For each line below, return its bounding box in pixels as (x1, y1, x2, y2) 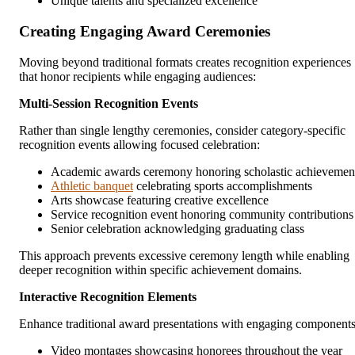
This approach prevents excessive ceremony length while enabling (19, 248, 349, 262)
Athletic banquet (51, 178, 133, 193)
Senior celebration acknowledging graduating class (51, 221, 304, 235)
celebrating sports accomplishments (133, 178, 312, 193)
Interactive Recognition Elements (19, 289, 197, 303)
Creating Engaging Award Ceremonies (19, 22, 270, 40)
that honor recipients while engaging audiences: (19, 69, 256, 83)
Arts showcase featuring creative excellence (51, 193, 269, 207)
